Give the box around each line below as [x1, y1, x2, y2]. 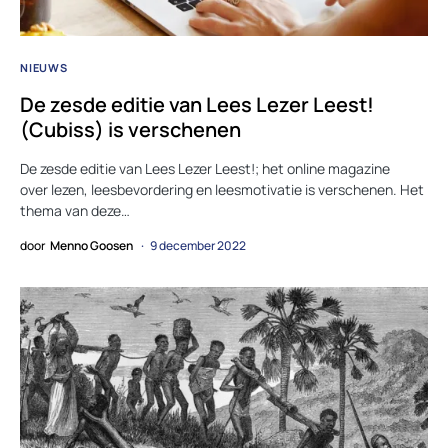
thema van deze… [20, 201, 130, 221]
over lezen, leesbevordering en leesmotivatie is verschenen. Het [20, 180, 424, 200]
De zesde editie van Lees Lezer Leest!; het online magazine [20, 159, 390, 179]
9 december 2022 [150, 237, 246, 255]
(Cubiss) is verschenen [20, 116, 241, 144]
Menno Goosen [50, 237, 133, 255]
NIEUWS [20, 60, 68, 76]
